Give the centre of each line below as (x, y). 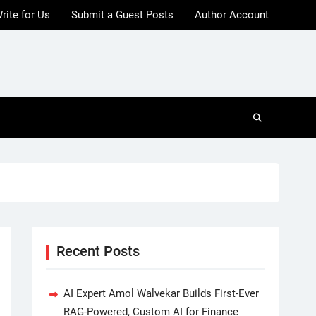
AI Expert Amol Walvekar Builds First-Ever (161, 293)
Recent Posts (98, 251)
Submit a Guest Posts (122, 15)
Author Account (232, 15)
